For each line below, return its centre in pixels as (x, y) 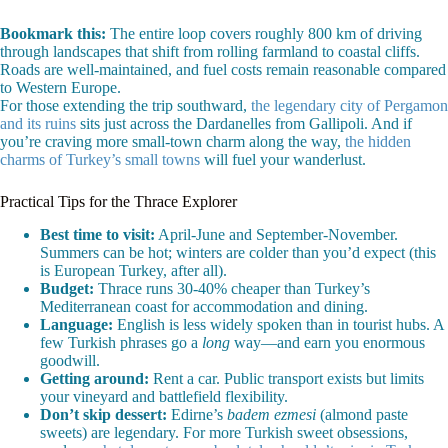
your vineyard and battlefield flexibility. (164, 396)
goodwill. (70, 360)
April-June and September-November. (276, 234)
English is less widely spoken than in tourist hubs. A (278, 324)
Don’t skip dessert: (103, 414)
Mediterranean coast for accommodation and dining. (204, 306)
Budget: (67, 288)
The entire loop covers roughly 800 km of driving (264, 33)
